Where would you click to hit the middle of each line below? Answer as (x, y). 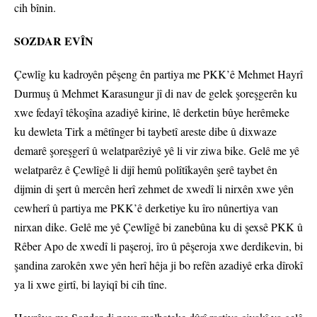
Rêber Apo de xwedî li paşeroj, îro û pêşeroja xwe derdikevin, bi (158, 246)
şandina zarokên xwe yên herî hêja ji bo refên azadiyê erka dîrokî (158, 265)
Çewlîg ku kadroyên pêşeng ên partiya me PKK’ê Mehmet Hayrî (158, 74)
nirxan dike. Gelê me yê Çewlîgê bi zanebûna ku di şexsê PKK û (158, 227)
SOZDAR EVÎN (54, 41)
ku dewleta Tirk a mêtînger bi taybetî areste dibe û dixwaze (145, 132)
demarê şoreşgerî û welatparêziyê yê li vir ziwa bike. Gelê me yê (157, 151)
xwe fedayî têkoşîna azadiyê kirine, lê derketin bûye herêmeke (152, 113)
